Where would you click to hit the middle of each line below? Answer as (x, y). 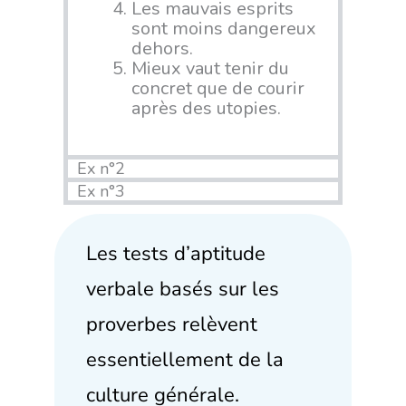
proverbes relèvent (172, 325)
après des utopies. (206, 109)
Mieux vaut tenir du (210, 69)
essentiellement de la (185, 360)
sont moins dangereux (224, 29)
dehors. (162, 49)
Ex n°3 (101, 192)
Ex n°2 (101, 169)
